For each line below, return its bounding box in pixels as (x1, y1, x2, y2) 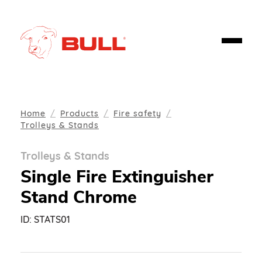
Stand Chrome (20, 185, 137, 209)
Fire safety (113, 108, 161, 119)
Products (60, 108, 99, 119)
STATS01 (34, 213, 70, 225)
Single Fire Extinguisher (20, 165, 213, 188)
